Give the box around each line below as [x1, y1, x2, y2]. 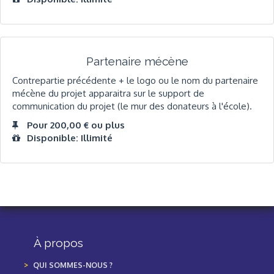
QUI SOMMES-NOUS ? [33, 260, 113, 270]
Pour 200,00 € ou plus [27, 119, 125, 131]
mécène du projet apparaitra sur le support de [12, 87, 204, 99]
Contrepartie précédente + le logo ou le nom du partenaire [12, 74, 258, 86]
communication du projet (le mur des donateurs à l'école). [12, 100, 252, 112]
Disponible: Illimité [27, 132, 113, 144]
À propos [34, 235, 83, 250]
